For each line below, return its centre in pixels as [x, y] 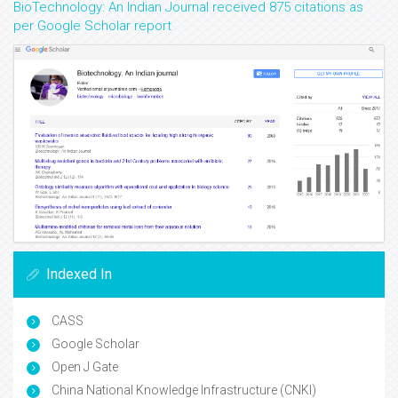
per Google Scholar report [92, 26]
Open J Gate [84, 367]
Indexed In [79, 275]
